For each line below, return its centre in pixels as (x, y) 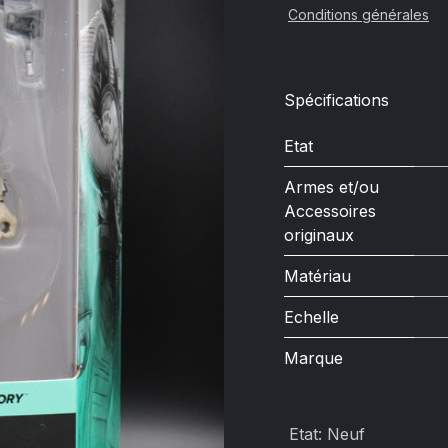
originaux (319, 235)
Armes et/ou (331, 187)
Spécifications (336, 99)
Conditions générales (358, 14)
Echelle (311, 317)
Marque (313, 358)
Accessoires (330, 211)
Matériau (317, 276)
